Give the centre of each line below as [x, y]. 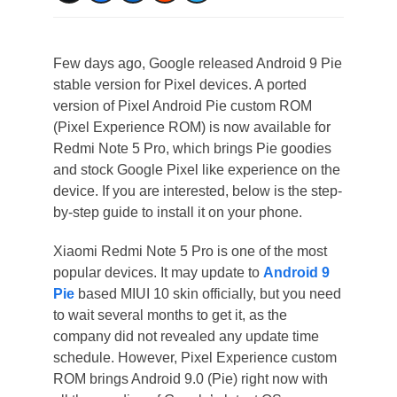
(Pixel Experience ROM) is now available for [191, 127]
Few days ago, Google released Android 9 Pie [197, 63]
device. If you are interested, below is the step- [197, 191]
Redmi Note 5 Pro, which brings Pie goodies [192, 148]
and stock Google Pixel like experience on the [196, 170]
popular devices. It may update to [158, 272]
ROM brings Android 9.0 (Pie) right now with [190, 379]
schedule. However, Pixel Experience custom [195, 358]
